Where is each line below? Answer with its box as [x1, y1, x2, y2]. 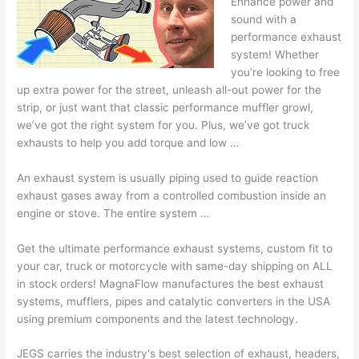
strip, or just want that [17, 100, 135, 114]
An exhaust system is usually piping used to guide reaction [17, 171, 319, 184]
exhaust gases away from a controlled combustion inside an [17, 188, 327, 202]
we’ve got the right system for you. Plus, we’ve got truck [17, 118, 310, 131]
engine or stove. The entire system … [17, 206, 210, 220]
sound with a [230, 12, 296, 26]
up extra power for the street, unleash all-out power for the [17, 83, 322, 96]
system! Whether [230, 47, 319, 61]
